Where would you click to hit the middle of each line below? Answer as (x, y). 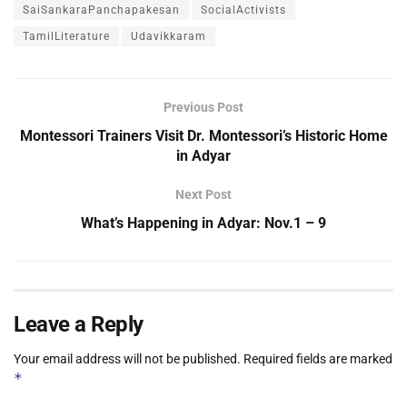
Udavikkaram (169, 37)
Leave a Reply (79, 325)
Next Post (203, 195)
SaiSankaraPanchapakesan (101, 10)
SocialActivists (243, 10)
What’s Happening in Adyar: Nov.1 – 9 (203, 223)
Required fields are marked (318, 359)
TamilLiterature (66, 37)
